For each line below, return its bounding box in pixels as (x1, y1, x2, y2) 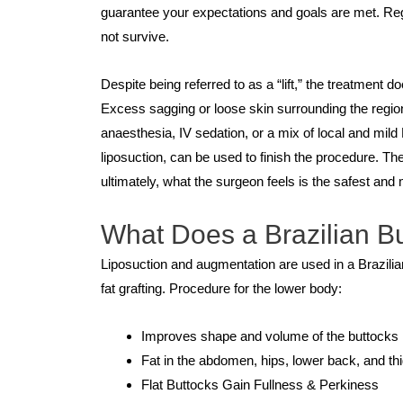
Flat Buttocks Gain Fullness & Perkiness (141, 377, 379, 393)
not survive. (101, 28, 169, 44)
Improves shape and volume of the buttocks (141, 328, 399, 345)
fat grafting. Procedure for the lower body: (101, 281, 342, 297)
